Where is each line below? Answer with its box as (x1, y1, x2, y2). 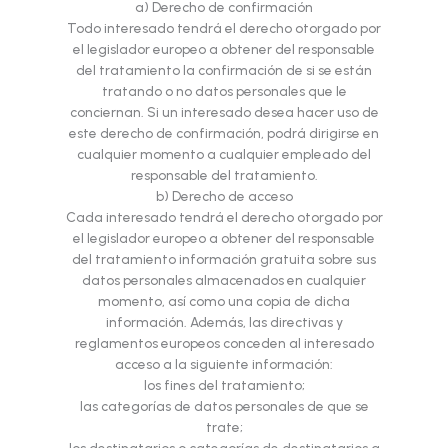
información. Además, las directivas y (105, 314, 343, 331)
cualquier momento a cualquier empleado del (77, 146, 371, 163)
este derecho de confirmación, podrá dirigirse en (69, 125, 379, 142)
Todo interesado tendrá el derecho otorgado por (67, 20, 381, 37)
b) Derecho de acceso (155, 188, 293, 205)
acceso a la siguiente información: (115, 356, 333, 373)
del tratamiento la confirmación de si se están (76, 62, 372, 79)
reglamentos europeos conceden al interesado (74, 335, 374, 352)
